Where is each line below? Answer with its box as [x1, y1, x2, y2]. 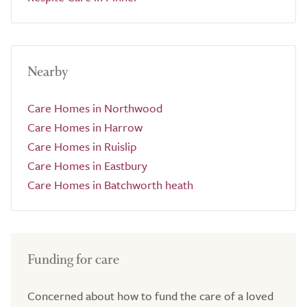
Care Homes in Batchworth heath [27, 176, 193, 193]
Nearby [27, 63, 69, 80]
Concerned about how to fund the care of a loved [27, 287, 273, 304]
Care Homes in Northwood [27, 99, 162, 116]
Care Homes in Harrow [27, 119, 143, 136]
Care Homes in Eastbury [27, 157, 147, 174]
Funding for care [27, 251, 119, 268]
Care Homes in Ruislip [27, 138, 136, 155]
